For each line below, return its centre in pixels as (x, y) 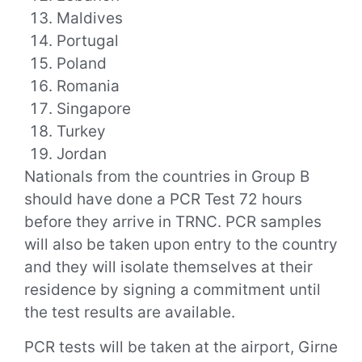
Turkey (81, 132)
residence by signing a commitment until (173, 290)
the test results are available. (132, 313)
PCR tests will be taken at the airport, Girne (181, 347)
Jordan (84, 154)
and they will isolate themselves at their (168, 267)
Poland (82, 64)
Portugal (88, 41)
